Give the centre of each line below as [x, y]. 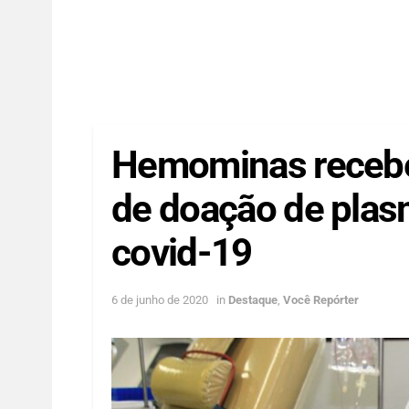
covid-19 [182, 252]
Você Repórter [321, 299]
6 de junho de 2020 [160, 299]
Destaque [253, 299]
